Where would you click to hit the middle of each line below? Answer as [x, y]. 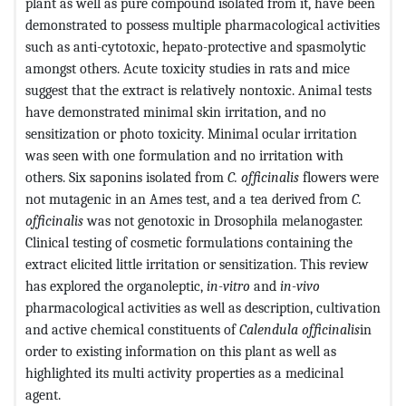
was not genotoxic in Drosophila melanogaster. [223, 220]
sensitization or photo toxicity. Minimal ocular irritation [191, 133]
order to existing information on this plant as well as [181, 351]
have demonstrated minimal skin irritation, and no [176, 111]
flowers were [339, 177]
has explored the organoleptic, [116, 285]
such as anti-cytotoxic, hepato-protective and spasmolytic [196, 46]
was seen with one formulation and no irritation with [184, 155]
